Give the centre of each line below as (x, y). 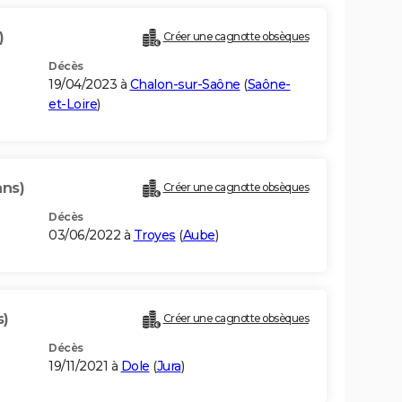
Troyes (154, 236)
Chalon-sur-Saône (185, 85)
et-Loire (73, 105)
